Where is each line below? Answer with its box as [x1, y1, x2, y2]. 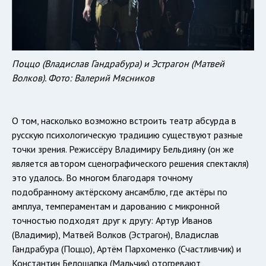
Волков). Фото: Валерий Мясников [12, 71, 154, 84]
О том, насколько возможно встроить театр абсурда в [12, 114, 236, 126]
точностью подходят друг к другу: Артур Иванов [12, 214, 213, 226]
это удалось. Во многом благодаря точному [12, 171, 192, 183]
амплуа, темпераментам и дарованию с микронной [12, 199, 220, 212]
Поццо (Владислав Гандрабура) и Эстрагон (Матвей [12, 57, 224, 69]
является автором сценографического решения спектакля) [12, 157, 249, 169]
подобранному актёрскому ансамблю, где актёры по [12, 185, 227, 198]
